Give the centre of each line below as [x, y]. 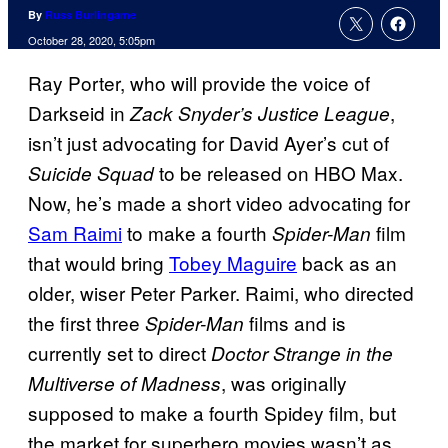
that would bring [98, 263]
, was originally [284, 383]
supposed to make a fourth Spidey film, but [212, 413]
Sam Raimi [75, 233]
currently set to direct [119, 353]
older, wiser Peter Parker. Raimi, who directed [221, 293]
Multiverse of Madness [124, 383]
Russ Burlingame [90, 15]
